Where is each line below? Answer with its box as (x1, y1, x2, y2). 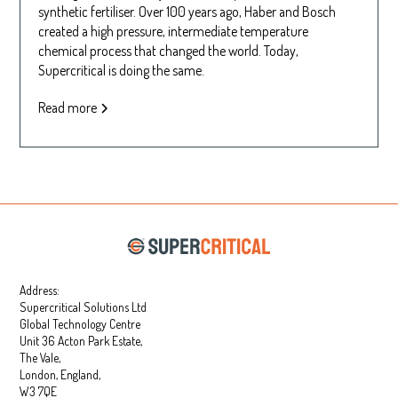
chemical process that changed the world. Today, (38, 42, 299, 60)
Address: (20, 282, 60, 298)
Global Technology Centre (20, 315, 141, 331)
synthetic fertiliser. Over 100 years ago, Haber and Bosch (38, 3, 337, 21)
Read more (38, 99, 98, 117)
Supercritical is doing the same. (38, 61, 205, 80)
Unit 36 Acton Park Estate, (20, 332, 143, 348)
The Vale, (20, 349, 61, 365)
